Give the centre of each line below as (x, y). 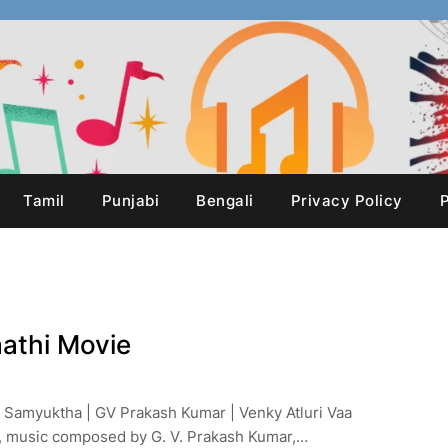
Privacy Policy (346, 200)
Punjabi (130, 200)
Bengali (225, 200)
